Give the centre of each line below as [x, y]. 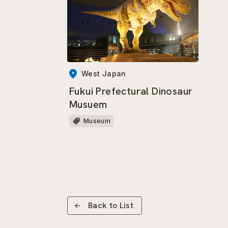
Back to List [111, 206]
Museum [97, 121]
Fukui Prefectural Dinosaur [131, 91]
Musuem [88, 105]
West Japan [104, 74]
